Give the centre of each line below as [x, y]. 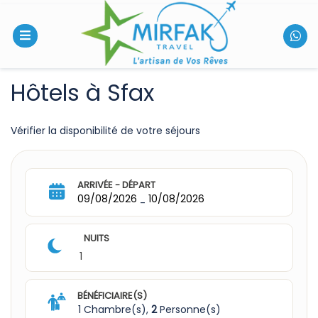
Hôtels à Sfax [82, 92]
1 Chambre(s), [115, 309]
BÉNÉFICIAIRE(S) [112, 295]
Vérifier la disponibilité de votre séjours [105, 130]
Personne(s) [190, 309]
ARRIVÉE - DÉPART [116, 185]
